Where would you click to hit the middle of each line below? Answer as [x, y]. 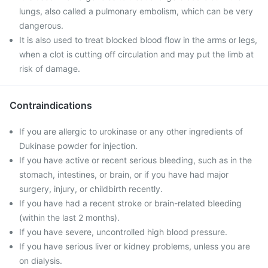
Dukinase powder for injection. [78, 146]
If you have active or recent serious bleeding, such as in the [135, 160]
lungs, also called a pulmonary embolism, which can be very [136, 11]
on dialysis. [41, 261]
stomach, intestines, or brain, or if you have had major [124, 174]
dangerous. [41, 25]
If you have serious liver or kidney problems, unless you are [135, 246]
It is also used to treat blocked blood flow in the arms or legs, [138, 40]
